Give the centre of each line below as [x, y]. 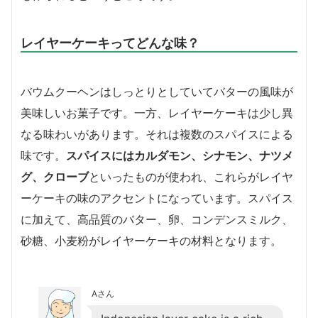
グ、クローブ [55, 177]
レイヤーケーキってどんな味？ [110, 43]
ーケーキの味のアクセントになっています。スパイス [157, 198]
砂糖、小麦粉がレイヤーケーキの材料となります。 [151, 241]
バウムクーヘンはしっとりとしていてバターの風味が [157, 92]
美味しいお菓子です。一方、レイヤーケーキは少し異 [157, 113]
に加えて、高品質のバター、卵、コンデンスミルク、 [157, 220]
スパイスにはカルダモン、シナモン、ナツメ [180, 156]
